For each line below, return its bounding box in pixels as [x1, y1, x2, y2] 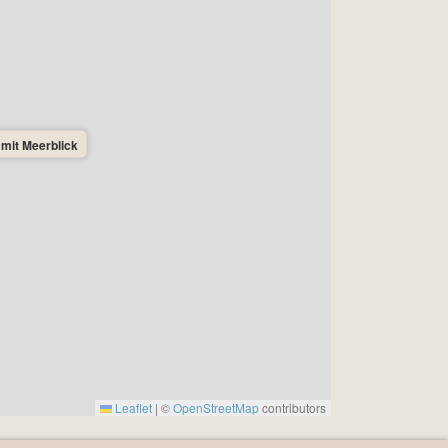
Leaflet [112, 399, 152, 416]
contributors [259, 399, 326, 416]
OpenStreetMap [173, 399, 259, 416]
